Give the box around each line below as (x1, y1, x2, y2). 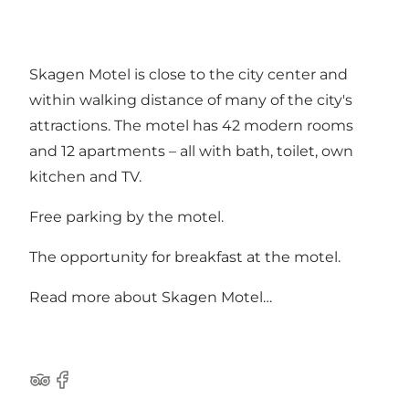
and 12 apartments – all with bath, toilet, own (29, 142, 353, 160)
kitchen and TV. (29, 167, 142, 185)
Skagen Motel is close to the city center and (29, 65, 348, 83)
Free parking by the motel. (29, 207, 224, 225)
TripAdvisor (28, 380, 110, 398)
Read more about (29, 288, 162, 306)
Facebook (50, 380, 122, 398)
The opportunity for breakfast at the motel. (29, 247, 341, 266)
